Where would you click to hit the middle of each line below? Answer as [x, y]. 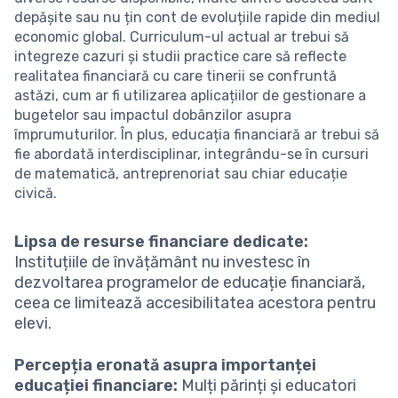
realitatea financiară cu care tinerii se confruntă [175, 76]
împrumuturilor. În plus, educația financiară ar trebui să [197, 134]
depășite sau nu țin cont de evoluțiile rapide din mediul [197, 17]
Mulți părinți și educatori [267, 385]
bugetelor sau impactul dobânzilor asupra [153, 115]
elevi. [33, 323]
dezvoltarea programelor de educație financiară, [190, 282]
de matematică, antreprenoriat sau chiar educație [181, 173]
